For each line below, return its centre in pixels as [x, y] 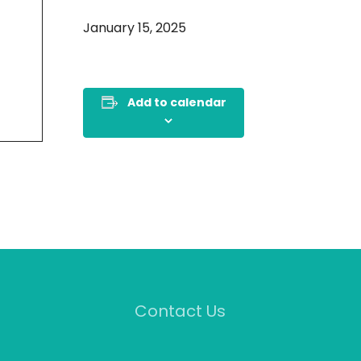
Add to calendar [176, 104]
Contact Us [180, 313]
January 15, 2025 [135, 29]
